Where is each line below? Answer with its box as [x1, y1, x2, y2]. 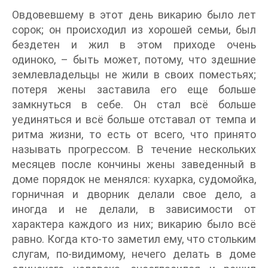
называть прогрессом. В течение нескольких [12, 142, 256, 156]
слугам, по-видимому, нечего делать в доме [12, 247, 256, 260]
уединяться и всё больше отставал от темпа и [12, 112, 256, 126]
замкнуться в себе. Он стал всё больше [12, 98, 256, 111]
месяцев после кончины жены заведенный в [12, 157, 256, 170]
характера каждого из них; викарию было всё [12, 217, 256, 230]
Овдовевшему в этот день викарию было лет [12, 8, 256, 21]
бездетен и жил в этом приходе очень [12, 38, 256, 51]
